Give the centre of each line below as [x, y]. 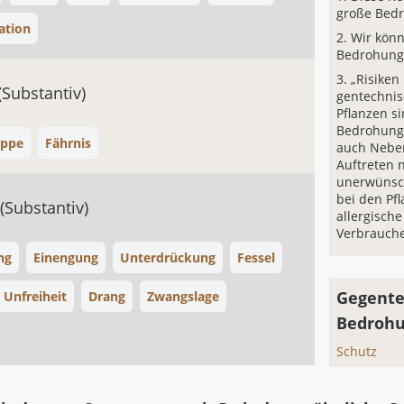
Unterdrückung [168, 257]
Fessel [256, 257]
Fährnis [68, 143]
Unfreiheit [35, 296]
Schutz [357, 351]
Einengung [66, 257]
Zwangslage [183, 296]
